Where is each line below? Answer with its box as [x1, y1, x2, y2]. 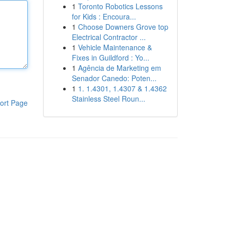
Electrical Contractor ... [71, 32, 146, 42]
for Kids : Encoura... [71, 11, 136, 22]
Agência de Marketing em [78, 63, 161, 73]
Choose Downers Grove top [78, 22, 168, 32]
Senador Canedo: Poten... [71, 73, 157, 83]
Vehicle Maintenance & [78, 42, 152, 52]
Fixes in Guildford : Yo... [71, 52, 149, 63]
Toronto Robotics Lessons [78, 1, 163, 11]
